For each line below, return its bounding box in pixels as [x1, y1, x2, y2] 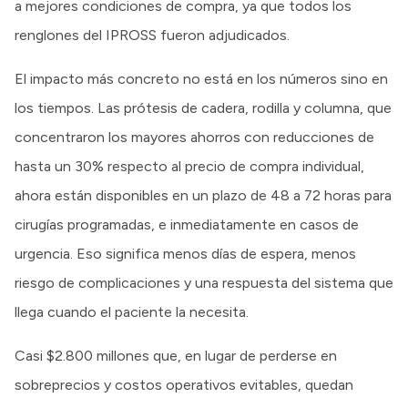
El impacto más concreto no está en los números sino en [15, 70, 388, 88]
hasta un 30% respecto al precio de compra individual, [15, 158, 364, 176]
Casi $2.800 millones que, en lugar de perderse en [15, 347, 337, 365]
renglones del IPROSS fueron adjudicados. [15, 26, 290, 45]
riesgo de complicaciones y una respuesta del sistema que [15, 274, 393, 292]
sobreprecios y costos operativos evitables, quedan [15, 376, 353, 394]
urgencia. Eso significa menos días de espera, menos [15, 245, 356, 263]
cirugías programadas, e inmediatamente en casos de [15, 216, 359, 234]
